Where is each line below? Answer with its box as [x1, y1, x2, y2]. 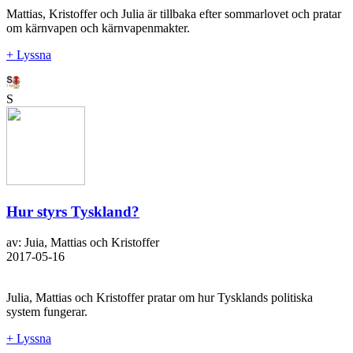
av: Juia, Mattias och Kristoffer [6, 235, 159, 249]
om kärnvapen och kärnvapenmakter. [6, 21, 190, 35]
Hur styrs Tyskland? [6, 203, 139, 220]
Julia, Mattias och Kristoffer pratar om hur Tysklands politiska [6, 290, 313, 304]
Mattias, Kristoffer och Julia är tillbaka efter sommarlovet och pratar [6, 7, 341, 21]
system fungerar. [6, 304, 87, 318]
